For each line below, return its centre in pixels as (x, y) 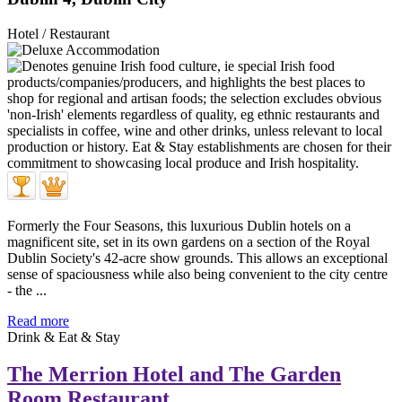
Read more (38, 320)
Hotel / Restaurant (58, 33)
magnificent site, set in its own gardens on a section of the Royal (188, 241)
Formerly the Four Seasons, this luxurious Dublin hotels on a (179, 225)
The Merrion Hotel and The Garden (174, 375)
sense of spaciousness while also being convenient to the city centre (197, 274)
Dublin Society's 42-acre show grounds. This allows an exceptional (197, 258)
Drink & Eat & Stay (64, 336)
